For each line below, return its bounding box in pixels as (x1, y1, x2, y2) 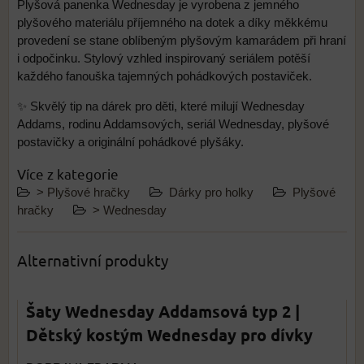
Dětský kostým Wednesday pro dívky (26, 324, 313, 345)
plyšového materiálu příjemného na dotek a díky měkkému (17, 16, 327, 29)
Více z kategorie (17, 165, 119, 182)
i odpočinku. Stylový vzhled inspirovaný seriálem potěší (17, 52, 310, 65)
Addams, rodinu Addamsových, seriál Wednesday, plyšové (17, 118, 329, 131)
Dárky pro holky (169, 186, 253, 199)
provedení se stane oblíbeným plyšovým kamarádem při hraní (17, 34, 346, 47)
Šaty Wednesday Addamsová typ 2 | (26, 301, 300, 322)
